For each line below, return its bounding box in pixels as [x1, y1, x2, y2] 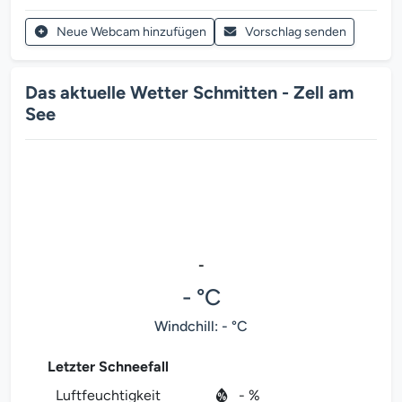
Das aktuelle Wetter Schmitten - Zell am [25, 82, 354, 103]
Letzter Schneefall [47, 358, 169, 375]
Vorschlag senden [245, 24, 346, 39]
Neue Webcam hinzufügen [56, 24, 206, 39]
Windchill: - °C [154, 318, 248, 335]
